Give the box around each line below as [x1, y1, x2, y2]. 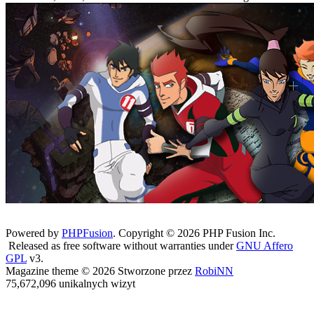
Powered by [6, 227, 62, 239]
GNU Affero [236, 240, 293, 252]
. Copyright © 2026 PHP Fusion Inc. [113, 227, 275, 239]
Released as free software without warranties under [6, 240, 236, 252]
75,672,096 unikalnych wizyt [6, 278, 135, 289]
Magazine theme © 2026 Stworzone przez [6, 265, 195, 277]
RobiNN [195, 265, 233, 277]
